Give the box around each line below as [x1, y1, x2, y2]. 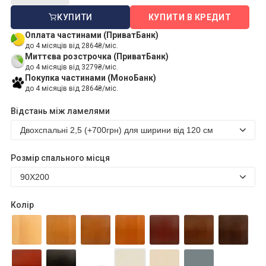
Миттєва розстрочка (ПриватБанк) [25, 51, 169, 61]
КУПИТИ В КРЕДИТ [148, 12, 232, 22]
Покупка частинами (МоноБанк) [25, 72, 156, 83]
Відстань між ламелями [11, 106, 110, 116]
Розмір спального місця [11, 153, 110, 163]
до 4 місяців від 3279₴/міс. [25, 62, 118, 71]
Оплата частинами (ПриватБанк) [25, 30, 159, 40]
